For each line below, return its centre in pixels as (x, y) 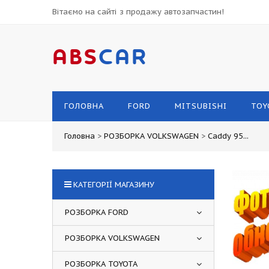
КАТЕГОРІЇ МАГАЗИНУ (114, 185)
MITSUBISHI (201, 106)
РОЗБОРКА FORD (97, 212)
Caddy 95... (228, 136)
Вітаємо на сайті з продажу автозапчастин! (138, 12)
